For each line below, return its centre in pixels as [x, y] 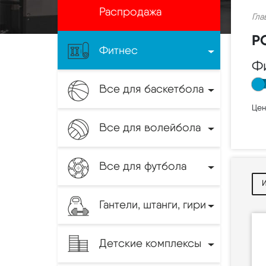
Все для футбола [143, 166]
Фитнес [118, 50]
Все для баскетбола [151, 88]
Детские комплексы [150, 243]
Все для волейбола [150, 127]
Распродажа [130, 11]
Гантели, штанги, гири [153, 204]
